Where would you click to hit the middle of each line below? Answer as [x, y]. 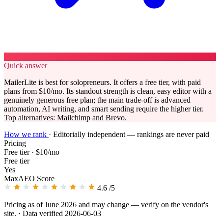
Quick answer [26, 65]
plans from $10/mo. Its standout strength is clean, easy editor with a [108, 91]
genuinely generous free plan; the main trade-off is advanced [97, 100]
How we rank [26, 134]
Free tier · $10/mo [32, 152]
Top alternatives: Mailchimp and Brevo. [65, 117]
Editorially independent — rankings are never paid [131, 134]
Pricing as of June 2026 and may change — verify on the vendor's [106, 204]
